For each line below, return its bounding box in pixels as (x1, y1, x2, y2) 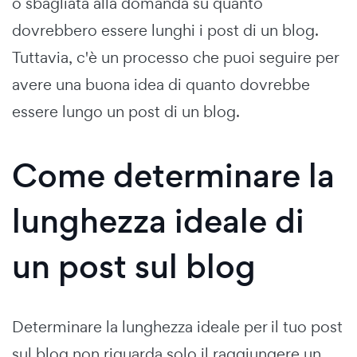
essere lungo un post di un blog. (12, 101, 240, 123)
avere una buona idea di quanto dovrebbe (12, 74, 310, 96)
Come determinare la (12, 153, 335, 199)
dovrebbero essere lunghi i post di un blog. (12, 20, 319, 41)
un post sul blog (12, 244, 256, 290)
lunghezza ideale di (12, 198, 304, 245)
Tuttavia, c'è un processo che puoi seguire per (12, 47, 339, 69)
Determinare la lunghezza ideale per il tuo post (12, 316, 343, 338)
